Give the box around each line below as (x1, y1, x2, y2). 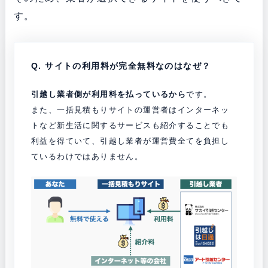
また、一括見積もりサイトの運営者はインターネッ (31, 105, 230, 114)
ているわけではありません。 (31, 151, 144, 161)
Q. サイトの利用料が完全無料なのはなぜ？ (31, 60, 211, 71)
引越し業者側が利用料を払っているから (31, 89, 187, 99)
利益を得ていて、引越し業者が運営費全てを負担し (31, 136, 230, 145)
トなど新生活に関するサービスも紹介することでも (31, 120, 230, 130)
